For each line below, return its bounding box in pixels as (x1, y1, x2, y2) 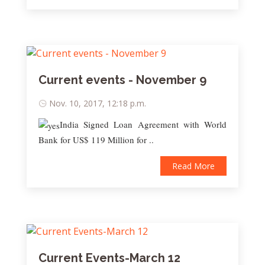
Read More (172, 160, 215, 172)
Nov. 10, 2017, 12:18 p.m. (49, 97, 146, 109)
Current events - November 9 (38, 72, 206, 87)
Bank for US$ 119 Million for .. (38, 134, 154, 146)
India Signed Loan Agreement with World (60, 118, 227, 130)
